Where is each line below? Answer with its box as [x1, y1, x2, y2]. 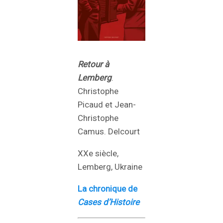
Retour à [78, 59, 109, 69]
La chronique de [78, 183, 137, 194]
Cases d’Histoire [78, 197, 139, 207]
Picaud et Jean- [78, 99, 136, 110]
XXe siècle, [78, 148, 118, 158]
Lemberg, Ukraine [78, 161, 142, 172]
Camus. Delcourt [78, 126, 140, 136]
